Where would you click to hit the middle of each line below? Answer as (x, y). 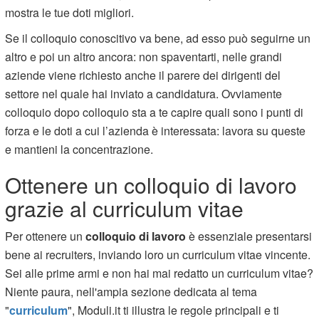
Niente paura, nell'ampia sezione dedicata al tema (131, 291)
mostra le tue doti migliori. (70, 12)
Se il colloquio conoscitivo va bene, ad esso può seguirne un (158, 38)
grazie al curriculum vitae (125, 208)
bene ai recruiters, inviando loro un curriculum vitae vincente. (158, 254)
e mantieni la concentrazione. (79, 149)
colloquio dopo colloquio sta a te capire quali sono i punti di (155, 112)
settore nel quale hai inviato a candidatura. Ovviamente (144, 93)
